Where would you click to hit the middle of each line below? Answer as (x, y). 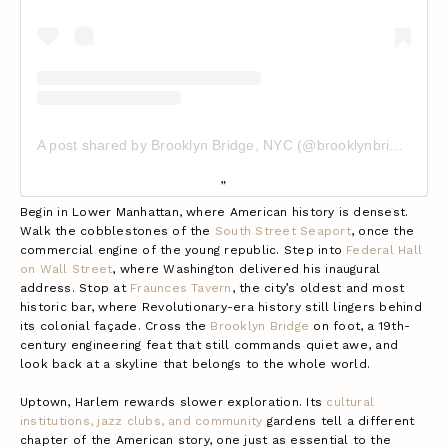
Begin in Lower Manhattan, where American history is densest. (214, 212)
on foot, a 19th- (360, 326)
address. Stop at (75, 288)
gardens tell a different (338, 421)
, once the (382, 231)
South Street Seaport (282, 231)
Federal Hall (384, 250)
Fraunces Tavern (181, 288)
